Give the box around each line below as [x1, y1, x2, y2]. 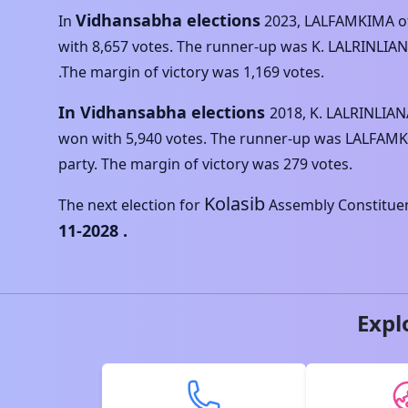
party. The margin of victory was [58, 154, 280, 174]
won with [58, 128, 122, 148]
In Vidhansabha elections [58, 101, 265, 123]
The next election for [58, 195, 200, 215]
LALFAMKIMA [304, 11, 394, 31]
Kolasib [204, 191, 265, 216]
